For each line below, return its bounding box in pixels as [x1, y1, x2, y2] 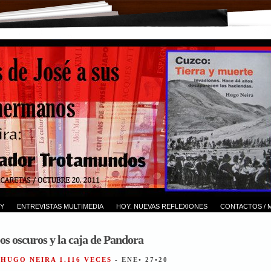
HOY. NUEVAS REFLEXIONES [116, 202, 207, 210]
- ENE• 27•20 [114, 255, 168, 263]
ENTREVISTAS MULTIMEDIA [16, 202, 103, 210]
